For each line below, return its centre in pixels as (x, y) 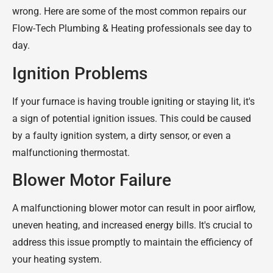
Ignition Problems (80, 73)
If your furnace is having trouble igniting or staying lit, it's (133, 101)
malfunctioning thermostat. (71, 152)
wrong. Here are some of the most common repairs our (129, 12)
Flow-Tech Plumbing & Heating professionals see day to (132, 29)
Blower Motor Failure (92, 180)
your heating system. (57, 259)
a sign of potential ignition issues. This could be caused (132, 118)
